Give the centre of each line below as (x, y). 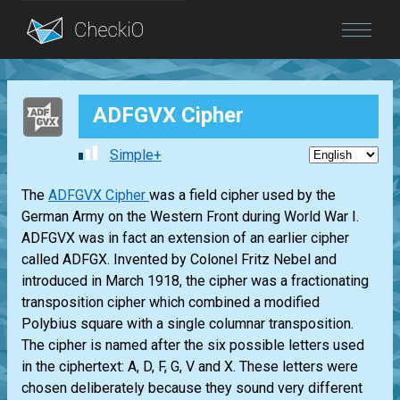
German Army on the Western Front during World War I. (190, 217)
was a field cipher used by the (242, 196)
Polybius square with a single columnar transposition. (187, 324)
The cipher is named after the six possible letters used (193, 346)
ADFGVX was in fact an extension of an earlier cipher (185, 238)
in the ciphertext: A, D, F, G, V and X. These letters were (190, 367)
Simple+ (135, 155)
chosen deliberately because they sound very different (192, 388)
